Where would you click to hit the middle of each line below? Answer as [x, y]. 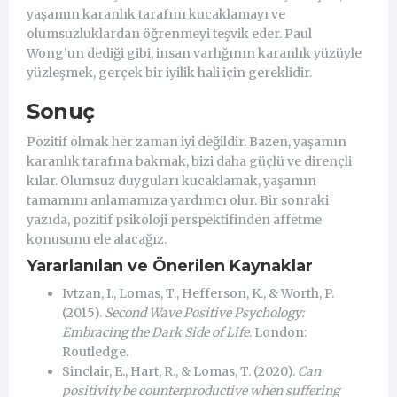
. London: [278, 332]
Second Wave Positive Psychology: [205, 312]
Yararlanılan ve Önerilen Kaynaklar [170, 265]
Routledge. [95, 351]
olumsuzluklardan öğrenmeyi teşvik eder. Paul [169, 33]
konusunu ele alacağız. [97, 239]
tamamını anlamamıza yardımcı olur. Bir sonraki [178, 200]
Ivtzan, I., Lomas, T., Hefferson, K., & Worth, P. [198, 293]
